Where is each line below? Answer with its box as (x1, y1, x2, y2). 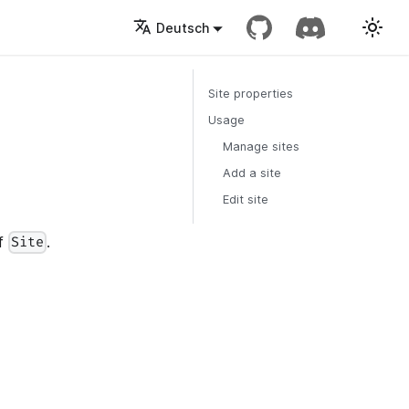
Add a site (223, 166, 281, 180)
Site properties (208, 87, 293, 100)
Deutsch (155, 19, 209, 36)
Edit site (223, 193, 268, 206)
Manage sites (223, 140, 299, 153)
